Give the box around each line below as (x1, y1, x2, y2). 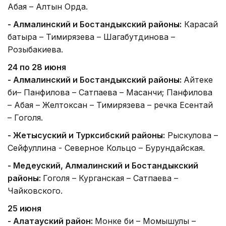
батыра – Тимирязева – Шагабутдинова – (8, 31, 175, 42)
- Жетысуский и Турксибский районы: (8, 130, 165, 140)
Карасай (182, 19, 218, 29)
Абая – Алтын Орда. (8, 1, 88, 12)
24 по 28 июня (8, 62, 66, 72)
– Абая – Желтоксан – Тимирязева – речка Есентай (8, 99, 213, 110)
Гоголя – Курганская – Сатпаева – (43, 173, 178, 183)
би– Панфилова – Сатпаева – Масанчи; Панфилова (8, 87, 212, 97)
